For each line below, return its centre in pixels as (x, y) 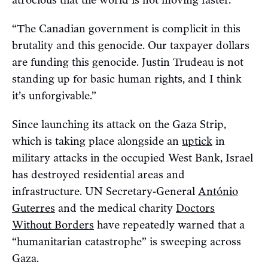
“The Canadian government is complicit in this (126, 28)
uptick (197, 141)
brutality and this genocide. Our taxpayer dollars (131, 45)
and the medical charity (115, 208)
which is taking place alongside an (97, 141)
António (218, 191)
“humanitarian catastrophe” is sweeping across (127, 241)
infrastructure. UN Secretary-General (105, 191)
